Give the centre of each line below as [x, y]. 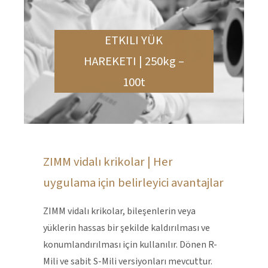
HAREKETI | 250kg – [134, 61]
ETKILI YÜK [134, 40]
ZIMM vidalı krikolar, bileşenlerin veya [119, 211]
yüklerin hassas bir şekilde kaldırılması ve [127, 228]
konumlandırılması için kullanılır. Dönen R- [130, 245]
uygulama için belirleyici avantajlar [133, 183]
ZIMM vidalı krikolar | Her [108, 162]
